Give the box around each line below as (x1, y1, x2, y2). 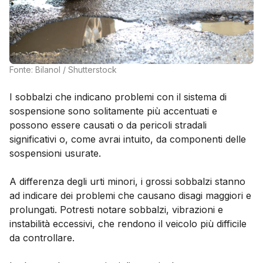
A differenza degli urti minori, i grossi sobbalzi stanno (9, 175, 245, 187)
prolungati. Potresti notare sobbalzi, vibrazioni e (9, 203, 223, 215)
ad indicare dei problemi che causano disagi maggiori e (9, 189, 251, 201)
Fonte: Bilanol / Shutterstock (9, 64, 117, 75)
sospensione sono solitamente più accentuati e (9, 104, 217, 117)
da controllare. (9, 231, 75, 244)
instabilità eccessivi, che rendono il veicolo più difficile (9, 217, 247, 230)
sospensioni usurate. (9, 147, 101, 159)
